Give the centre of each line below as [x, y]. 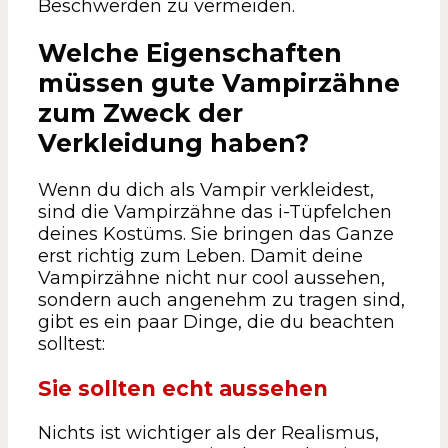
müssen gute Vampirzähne [219, 83]
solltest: [71, 343]
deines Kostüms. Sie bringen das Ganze [216, 233]
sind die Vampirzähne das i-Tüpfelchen [215, 211]
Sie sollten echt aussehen [183, 388]
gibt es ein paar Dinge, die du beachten [216, 321]
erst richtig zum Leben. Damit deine [200, 255]
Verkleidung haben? [173, 143]
